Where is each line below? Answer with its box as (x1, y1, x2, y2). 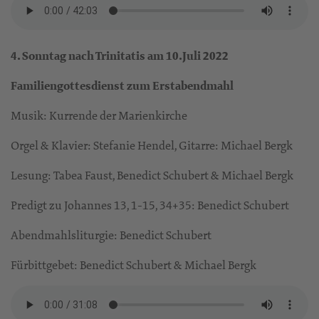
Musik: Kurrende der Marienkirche (11, 107, 187, 123)
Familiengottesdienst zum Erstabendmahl (11, 77, 234, 94)
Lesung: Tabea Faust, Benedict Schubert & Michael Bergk (11, 167, 293, 183)
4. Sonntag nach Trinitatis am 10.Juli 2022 (11, 47, 229, 64)
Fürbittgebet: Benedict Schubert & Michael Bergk (11, 256, 256, 273)
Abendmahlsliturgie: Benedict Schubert (11, 226, 211, 243)
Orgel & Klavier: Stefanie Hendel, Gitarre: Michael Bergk (11, 137, 293, 153)
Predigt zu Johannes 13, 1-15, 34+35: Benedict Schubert (11, 197, 289, 213)
